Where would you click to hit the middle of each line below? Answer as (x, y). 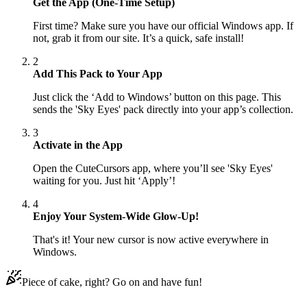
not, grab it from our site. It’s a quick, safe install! (138, 38)
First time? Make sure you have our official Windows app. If (163, 26)
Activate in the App (78, 145)
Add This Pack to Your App (98, 74)
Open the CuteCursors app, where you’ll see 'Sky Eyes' (153, 169)
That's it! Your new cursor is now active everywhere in (151, 240)
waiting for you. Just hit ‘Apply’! (104, 181)
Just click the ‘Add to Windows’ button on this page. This (157, 97)
